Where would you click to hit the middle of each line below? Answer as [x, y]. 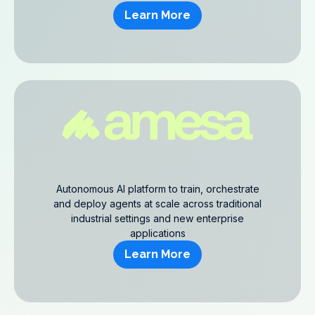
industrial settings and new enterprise [157, 218]
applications [157, 233]
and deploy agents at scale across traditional [157, 204]
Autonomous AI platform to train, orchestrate [157, 189]
